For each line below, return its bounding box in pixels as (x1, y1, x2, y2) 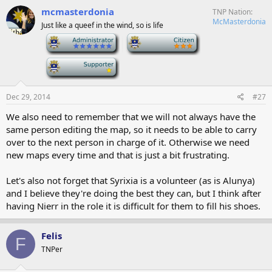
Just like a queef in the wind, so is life (41, 20, 163, 30)
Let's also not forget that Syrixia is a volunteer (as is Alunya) (6, 174, 255, 186)
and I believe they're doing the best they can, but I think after (6, 187, 261, 199)
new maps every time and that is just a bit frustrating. (6, 149, 229, 161)
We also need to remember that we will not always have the (6, 110, 256, 123)
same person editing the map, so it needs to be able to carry (6, 123, 257, 135)
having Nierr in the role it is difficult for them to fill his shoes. (6, 200, 260, 212)
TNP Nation (212, 7, 251, 17)
